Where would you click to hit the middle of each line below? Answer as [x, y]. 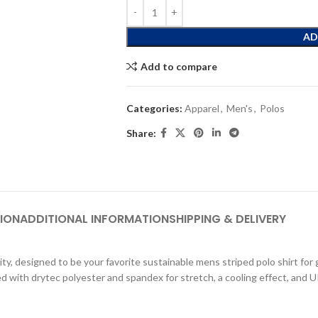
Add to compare [179, 66]
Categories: [154, 108]
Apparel [202, 108]
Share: [141, 133]
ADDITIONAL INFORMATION [94, 219]
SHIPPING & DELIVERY [227, 219]
